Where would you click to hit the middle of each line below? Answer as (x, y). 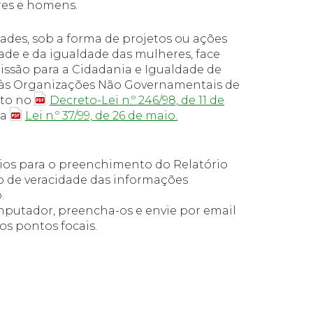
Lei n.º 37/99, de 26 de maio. (101, 116)
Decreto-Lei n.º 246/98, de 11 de (137, 100)
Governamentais (173, 85)
